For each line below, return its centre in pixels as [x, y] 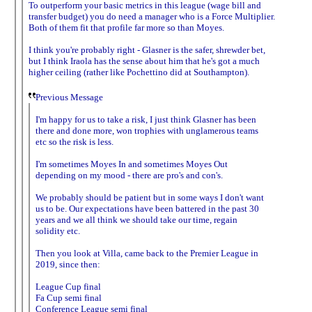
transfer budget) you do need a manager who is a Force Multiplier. [152, 16]
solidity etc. [58, 231]
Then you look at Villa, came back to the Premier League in [147, 253]
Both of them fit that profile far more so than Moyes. [126, 27]
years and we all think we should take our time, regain [136, 219]
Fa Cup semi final [69, 297]
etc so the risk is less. [75, 141]
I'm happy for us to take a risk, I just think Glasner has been [146, 119]
